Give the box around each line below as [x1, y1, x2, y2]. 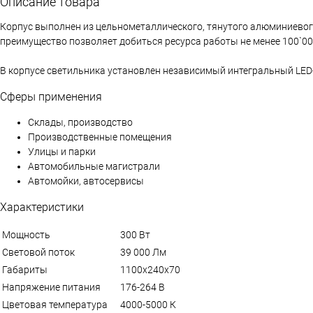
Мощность [2, 228, 50, 240]
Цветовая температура [2, 298, 108, 310]
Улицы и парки [28, 145, 96, 157]
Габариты [2, 263, 48, 275]
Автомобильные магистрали [28, 160, 160, 172]
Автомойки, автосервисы [28, 175, 144, 187]
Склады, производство [28, 116, 133, 128]
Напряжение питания [2, 281, 101, 293]
